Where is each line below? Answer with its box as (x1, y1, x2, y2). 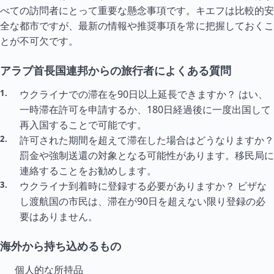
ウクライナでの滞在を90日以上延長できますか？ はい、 (20, 87, 268, 101)
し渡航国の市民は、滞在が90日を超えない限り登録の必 (20, 194, 265, 208)
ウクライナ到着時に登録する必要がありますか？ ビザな (20, 179, 267, 193)
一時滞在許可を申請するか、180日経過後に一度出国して (20, 103, 271, 116)
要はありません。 (20, 210, 98, 223)
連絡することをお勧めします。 (20, 164, 157, 177)
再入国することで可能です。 (20, 118, 147, 131)
